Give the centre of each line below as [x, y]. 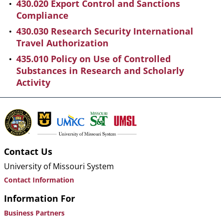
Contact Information [39, 180]
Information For [39, 199]
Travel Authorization [62, 43]
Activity [33, 83]
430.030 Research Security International [105, 31]
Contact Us [28, 152]
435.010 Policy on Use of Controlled [93, 59]
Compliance [42, 16]
